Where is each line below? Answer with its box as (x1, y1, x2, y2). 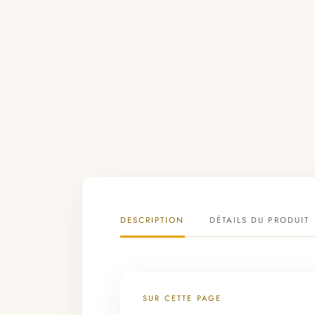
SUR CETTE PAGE (142, 292, 222, 304)
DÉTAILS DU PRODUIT (209, 214, 309, 226)
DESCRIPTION (120, 214, 185, 226)
